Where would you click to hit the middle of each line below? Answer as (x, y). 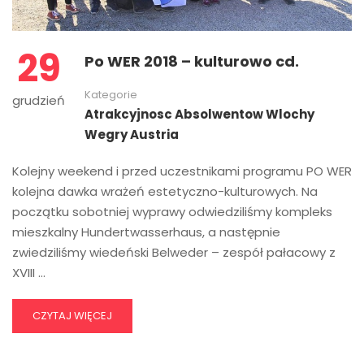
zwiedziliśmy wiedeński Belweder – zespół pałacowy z (174, 253)
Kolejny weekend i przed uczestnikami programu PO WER (182, 171)
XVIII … (29, 273)
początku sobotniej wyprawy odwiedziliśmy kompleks (172, 212)
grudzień (39, 101)
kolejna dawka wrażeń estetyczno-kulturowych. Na (165, 192)
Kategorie (111, 95)
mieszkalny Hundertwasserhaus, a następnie (146, 232)
